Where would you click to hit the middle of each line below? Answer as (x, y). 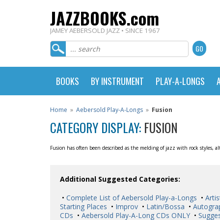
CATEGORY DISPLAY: (97, 127)
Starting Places (83, 206)
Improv (126, 206)
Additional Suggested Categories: (120, 179)
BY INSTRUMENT (117, 81)
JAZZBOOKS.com (105, 18)
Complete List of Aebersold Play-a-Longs (131, 198)
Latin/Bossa (165, 206)
